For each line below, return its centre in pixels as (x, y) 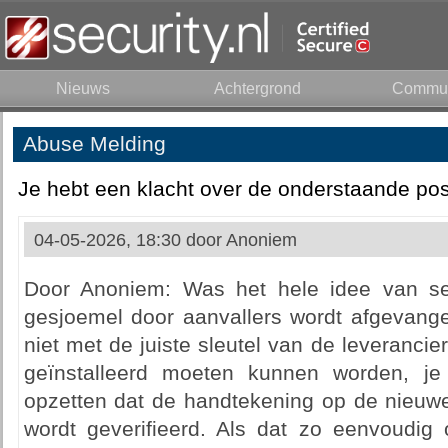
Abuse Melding (94, 144)
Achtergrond (257, 88)
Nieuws (82, 88)
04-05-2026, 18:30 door (129, 240)
